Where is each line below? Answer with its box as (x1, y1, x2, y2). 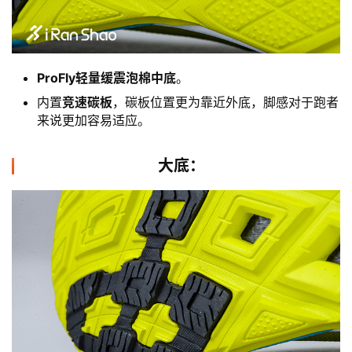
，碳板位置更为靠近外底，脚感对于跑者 (112, 93, 339, 110)
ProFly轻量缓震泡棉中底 (37, 69, 176, 86)
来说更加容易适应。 (37, 112, 150, 128)
